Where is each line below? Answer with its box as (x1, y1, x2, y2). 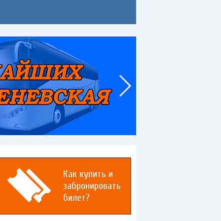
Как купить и (63, 168, 113, 180)
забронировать (63, 180, 121, 191)
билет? (63, 192, 89, 203)
